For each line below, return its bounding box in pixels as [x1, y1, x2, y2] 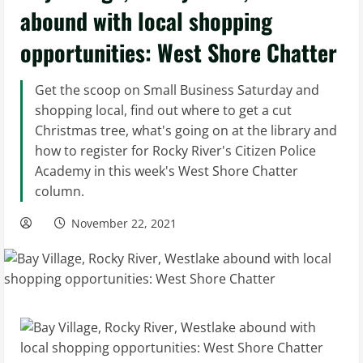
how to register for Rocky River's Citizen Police [35, 142, 316, 160]
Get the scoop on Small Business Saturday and [35, 81, 319, 99]
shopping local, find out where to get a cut [35, 101, 292, 119]
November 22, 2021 [68, 216, 180, 231]
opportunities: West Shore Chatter [20, 36, 337, 69]
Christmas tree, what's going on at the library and [35, 122, 337, 139]
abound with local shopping [20, 4, 272, 37]
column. [35, 182, 84, 200]
